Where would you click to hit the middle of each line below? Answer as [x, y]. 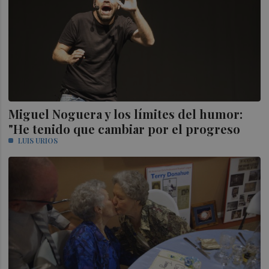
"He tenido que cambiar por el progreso [125, 128]
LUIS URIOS [38, 140]
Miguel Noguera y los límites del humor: [126, 113]
